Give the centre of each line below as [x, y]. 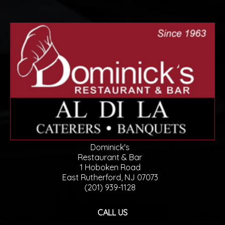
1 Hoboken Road [110, 167]
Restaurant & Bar [110, 157]
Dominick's [110, 147]
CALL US [113, 212]
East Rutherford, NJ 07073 [110, 177]
